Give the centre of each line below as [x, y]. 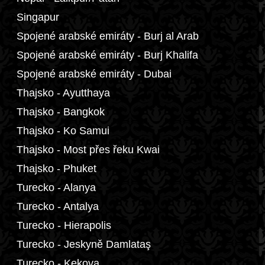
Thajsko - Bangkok [61, 112]
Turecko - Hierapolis [64, 225]
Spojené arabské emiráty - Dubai [94, 74]
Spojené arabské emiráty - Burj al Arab [108, 36]
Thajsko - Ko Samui [63, 131]
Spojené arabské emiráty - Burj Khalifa [107, 55]
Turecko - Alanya [56, 188]
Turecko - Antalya [58, 206]
